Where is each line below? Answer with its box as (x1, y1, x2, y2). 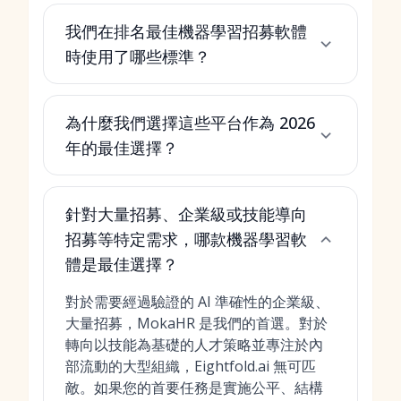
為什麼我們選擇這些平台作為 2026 (65, 112, 315, 133)
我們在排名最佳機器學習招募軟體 (65, 21, 307, 42)
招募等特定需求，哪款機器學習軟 (65, 228, 307, 250)
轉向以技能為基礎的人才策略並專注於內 (65, 335, 323, 354)
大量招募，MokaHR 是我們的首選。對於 (65, 313, 328, 333)
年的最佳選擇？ (65, 137, 178, 158)
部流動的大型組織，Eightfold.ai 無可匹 (65, 356, 316, 376)
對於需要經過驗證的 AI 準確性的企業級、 (65, 292, 329, 311)
